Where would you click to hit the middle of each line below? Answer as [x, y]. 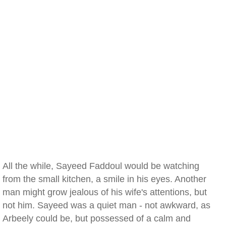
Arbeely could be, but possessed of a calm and [97, 218]
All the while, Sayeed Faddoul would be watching [101, 166]
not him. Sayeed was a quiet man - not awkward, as [106, 205]
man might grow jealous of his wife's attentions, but [105, 192]
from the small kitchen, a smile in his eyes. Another [104, 179]
